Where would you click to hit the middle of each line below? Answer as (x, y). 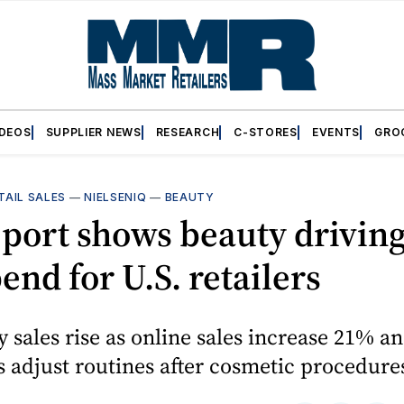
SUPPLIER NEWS (93, 132)
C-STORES (266, 132)
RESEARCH (188, 132)
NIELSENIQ (115, 197)
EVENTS (336, 132)
